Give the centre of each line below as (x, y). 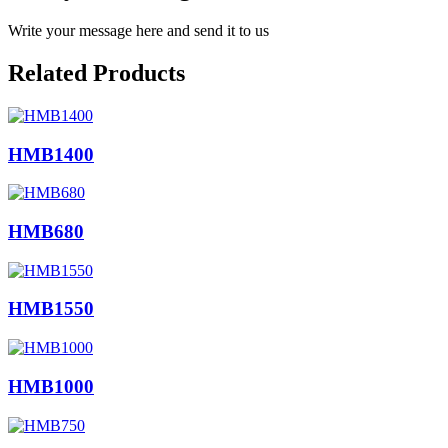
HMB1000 (51, 386)
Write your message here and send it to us (138, 30)
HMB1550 (51, 309)
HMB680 (46, 231)
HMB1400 (51, 154)
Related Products (96, 72)
